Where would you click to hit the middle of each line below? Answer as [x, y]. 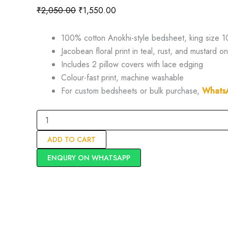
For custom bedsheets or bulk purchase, [132, 91]
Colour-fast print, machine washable [122, 78]
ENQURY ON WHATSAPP [89, 158]
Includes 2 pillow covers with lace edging [132, 65]
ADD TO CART [72, 140]
